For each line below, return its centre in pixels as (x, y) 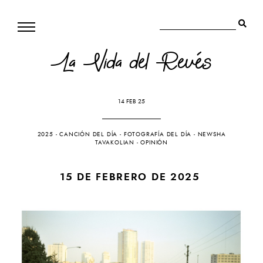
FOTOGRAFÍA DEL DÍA (158, 134)
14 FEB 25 (131, 101)
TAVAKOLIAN (114, 142)
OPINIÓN (154, 142)
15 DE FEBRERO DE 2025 (130, 176)
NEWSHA (212, 134)
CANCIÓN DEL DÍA (89, 134)
